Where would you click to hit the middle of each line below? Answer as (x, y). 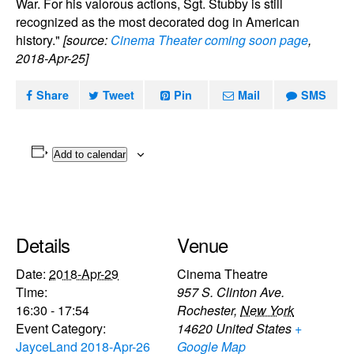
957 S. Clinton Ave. (231, 292)
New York (267, 310)
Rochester (205, 310)
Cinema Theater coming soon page (209, 40)
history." (40, 40)
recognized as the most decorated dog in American (158, 22)
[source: (87, 40)
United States (254, 328)
